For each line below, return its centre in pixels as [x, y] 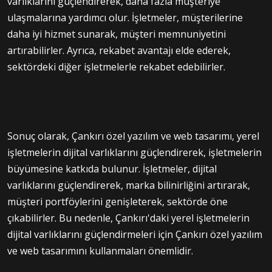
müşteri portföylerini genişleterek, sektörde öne [117, 201]
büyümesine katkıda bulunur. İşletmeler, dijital [112, 168]
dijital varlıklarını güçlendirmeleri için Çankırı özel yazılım [135, 234]
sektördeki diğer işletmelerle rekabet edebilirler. [116, 66]
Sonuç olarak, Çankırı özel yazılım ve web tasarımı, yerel [133, 136]
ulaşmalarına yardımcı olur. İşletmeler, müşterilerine [125, 17]
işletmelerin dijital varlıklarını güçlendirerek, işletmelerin [134, 152]
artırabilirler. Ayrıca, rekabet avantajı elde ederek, [119, 50]
